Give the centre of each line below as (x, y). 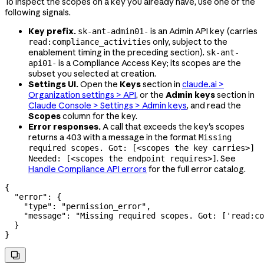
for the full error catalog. (196, 169)
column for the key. (99, 116)
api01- (42, 63)
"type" (28, 207)
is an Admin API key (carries (203, 32)
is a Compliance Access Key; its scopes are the (149, 63)
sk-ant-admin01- (113, 32)
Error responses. (65, 127)
